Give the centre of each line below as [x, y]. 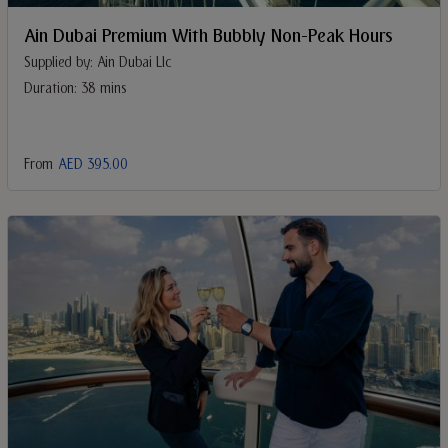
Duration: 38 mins [75, 89]
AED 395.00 [93, 165]
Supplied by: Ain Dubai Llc [97, 63]
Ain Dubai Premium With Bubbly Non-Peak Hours [208, 36]
